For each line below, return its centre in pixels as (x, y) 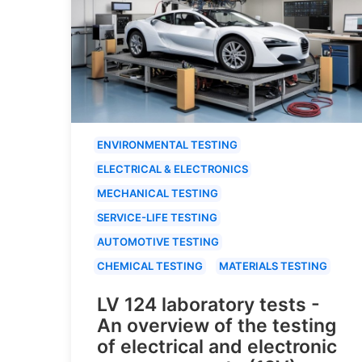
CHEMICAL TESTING (150, 265)
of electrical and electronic (217, 346)
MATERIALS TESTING (273, 265)
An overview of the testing (217, 325)
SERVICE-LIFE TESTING (157, 217)
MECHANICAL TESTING (158, 193)
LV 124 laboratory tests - (208, 304)
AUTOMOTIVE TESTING (158, 241)
